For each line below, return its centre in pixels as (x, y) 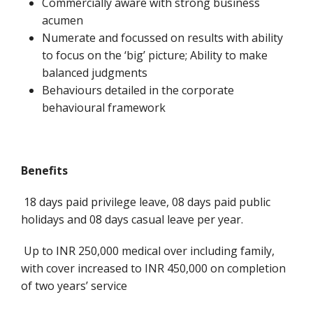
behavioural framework (104, 108)
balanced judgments (96, 73)
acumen (64, 20)
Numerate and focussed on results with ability (162, 38)
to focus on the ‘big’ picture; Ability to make (155, 55)
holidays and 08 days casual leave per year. (132, 219)
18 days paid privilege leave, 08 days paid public (146, 202)
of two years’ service (74, 286)
